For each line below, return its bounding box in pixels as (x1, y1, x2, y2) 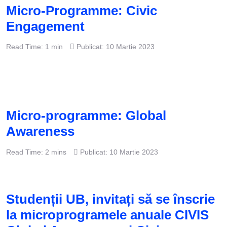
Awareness (6, 124, 74, 139)
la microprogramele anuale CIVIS (6, 207, 209, 222)
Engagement (6, 19, 85, 34)
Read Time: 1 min (6, 43, 63, 51)
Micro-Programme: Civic (6, 3, 157, 19)
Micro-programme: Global (6, 108, 166, 124)
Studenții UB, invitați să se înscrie (6, 191, 215, 207)
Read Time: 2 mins (6, 147, 66, 156)
